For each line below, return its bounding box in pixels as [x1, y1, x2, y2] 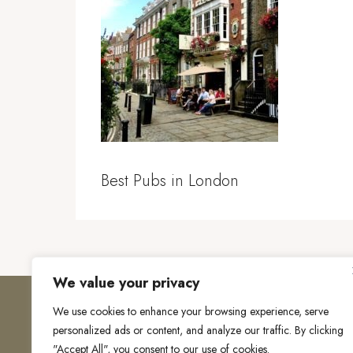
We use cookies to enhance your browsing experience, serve [53, 303, 329, 319]
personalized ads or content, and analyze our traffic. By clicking [53, 322, 344, 338]
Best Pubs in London [101, 169, 239, 192]
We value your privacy [53, 273, 199, 293]
